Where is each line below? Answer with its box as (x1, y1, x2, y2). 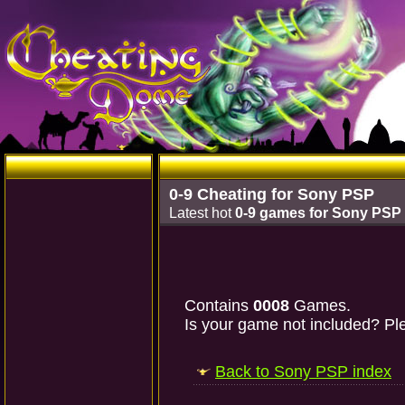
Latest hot (169, 205, 235, 221)
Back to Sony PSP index (215, 363, 391, 381)
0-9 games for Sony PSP (235, 205, 401, 221)
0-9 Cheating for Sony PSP (169, 185, 374, 203)
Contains (184, 297, 253, 315)
